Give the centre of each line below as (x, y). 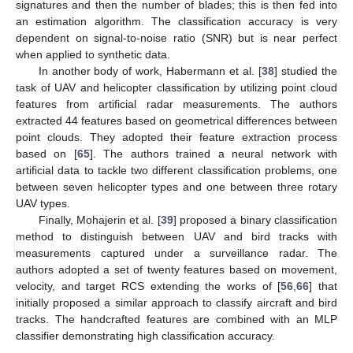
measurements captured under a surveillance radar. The (176, 253)
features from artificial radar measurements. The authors (176, 104)
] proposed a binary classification (255, 219)
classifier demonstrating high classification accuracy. (145, 335)
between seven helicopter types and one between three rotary (176, 186)
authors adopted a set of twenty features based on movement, (176, 269)
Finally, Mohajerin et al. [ (99, 219)
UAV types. (43, 203)
